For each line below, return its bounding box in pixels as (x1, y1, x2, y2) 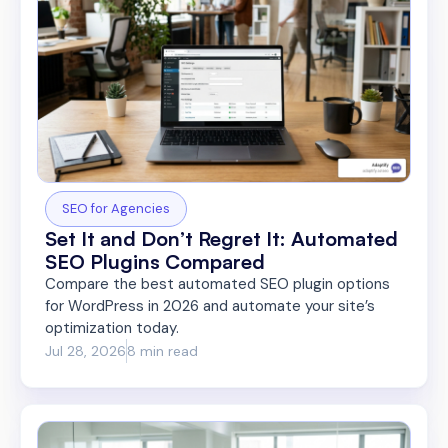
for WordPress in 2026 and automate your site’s (45, 296, 375, 317)
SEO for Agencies (62, 200, 170, 218)
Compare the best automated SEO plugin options (45, 274, 390, 295)
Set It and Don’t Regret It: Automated (45, 226, 398, 252)
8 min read (127, 341, 198, 360)
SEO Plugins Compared (45, 249, 265, 275)
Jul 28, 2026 (45, 341, 126, 360)
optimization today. (45, 318, 179, 339)
